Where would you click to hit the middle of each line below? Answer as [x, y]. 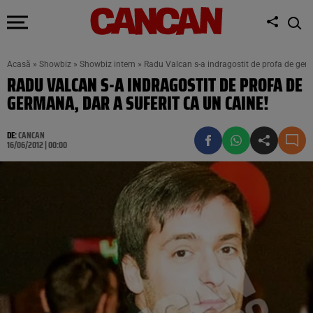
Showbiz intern [108, 64]
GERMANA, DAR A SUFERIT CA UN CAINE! [138, 103]
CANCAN [31, 135]
